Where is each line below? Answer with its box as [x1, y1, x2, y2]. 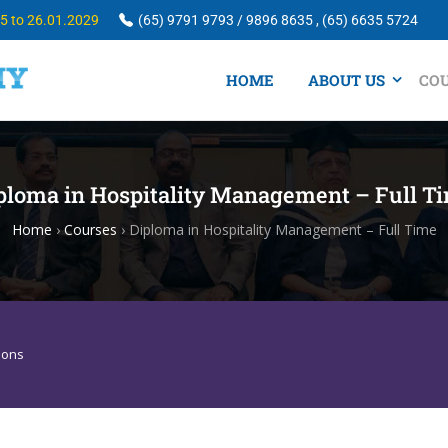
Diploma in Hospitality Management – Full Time [128, 220, 437, 239]
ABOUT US [308, 69, 385, 90]
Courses [63, 220, 117, 239]
